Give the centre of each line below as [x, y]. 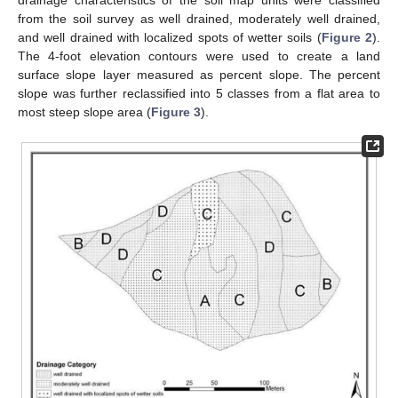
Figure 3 [176, 112]
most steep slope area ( [84, 112]
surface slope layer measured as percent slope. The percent [199, 75]
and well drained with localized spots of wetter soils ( [170, 38]
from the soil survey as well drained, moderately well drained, [199, 19]
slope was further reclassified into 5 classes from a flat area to [199, 94]
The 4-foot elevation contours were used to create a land [199, 56]
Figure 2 [347, 38]
